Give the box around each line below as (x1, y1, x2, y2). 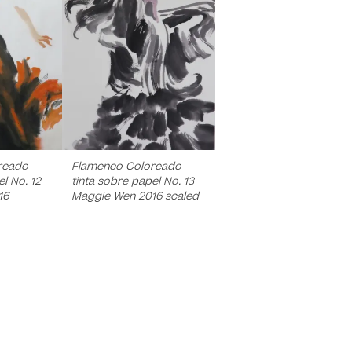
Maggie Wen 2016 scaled (71, 188, 199, 204)
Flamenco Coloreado (71, 158, 181, 174)
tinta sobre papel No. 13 (71, 173, 194, 189)
